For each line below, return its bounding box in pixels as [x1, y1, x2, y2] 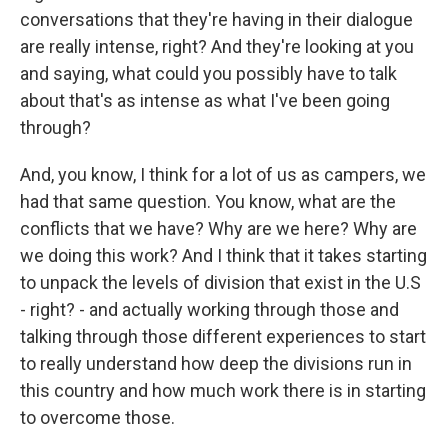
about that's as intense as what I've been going [20, 90, 390, 111]
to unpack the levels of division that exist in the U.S [20, 272, 421, 293]
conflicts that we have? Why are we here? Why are [20, 218, 417, 239]
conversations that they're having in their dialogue [20, 9, 413, 30]
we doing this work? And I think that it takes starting [20, 245, 427, 266]
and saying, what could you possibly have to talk [20, 63, 397, 84]
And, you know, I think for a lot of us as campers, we [20, 164, 426, 185]
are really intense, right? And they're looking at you [20, 36, 414, 57]
